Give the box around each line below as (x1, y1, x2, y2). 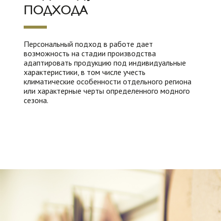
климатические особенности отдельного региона (24, 76, 191, 86)
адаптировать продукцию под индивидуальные (24, 58, 186, 68)
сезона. (24, 95, 48, 105)
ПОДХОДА (24, 2, 88, 17)
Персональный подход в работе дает (24, 39, 153, 49)
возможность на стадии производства (24, 48, 156, 58)
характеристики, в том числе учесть (24, 67, 146, 77)
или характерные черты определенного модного (24, 86, 190, 96)
